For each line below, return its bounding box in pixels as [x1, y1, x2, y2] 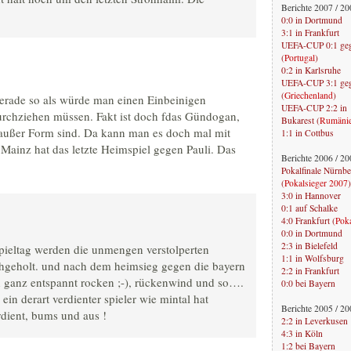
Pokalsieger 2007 [284, 176, 348, 189]
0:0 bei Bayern [281, 277, 335, 289]
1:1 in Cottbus [281, 126, 334, 139]
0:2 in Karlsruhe [281, 63, 341, 76]
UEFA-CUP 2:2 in [281, 101, 347, 114]
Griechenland [284, 89, 333, 101]
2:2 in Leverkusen [281, 314, 348, 327]
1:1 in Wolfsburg [281, 251, 344, 264]
